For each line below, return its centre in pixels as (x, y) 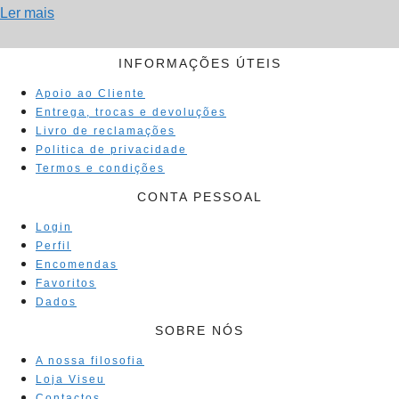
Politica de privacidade (111, 150)
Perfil (53, 246)
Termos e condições (100, 169)
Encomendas (77, 265)
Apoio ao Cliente (90, 94)
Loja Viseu (70, 380)
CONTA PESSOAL (199, 197)
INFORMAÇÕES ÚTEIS (199, 64)
